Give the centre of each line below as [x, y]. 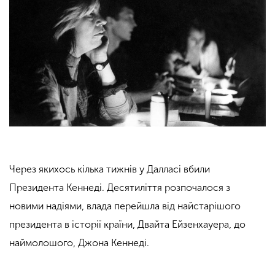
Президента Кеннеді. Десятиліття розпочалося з [120, 188]
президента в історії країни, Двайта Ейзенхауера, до [127, 225]
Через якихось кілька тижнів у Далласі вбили [110, 169]
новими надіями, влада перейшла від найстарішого [125, 206]
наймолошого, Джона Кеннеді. [79, 243]
